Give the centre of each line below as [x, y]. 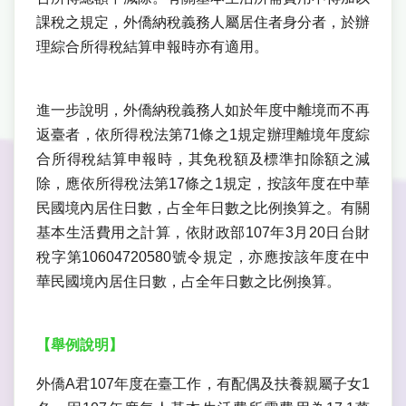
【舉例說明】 [80, 345]
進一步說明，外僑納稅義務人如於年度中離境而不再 [203, 111]
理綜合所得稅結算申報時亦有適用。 [152, 47]
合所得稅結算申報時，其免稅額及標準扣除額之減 [203, 159]
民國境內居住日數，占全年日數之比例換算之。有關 [203, 208]
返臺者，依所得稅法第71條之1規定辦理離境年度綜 [203, 135]
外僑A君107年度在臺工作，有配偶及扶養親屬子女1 [203, 384]
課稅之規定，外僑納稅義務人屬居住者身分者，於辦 [203, 23]
